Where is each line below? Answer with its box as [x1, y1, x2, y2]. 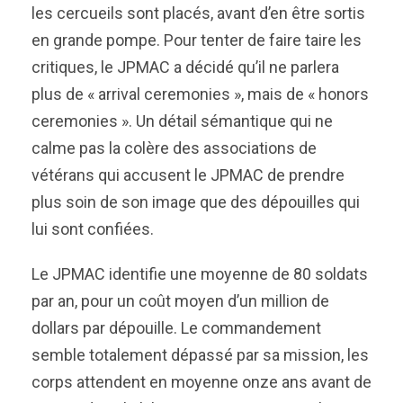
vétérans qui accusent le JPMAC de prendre [31, 166, 345, 184]
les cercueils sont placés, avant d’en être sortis [31, 4, 365, 22]
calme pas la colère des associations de [31, 139, 317, 157]
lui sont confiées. [31, 219, 154, 238]
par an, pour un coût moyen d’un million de [31, 291, 329, 310]
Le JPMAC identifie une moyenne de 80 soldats [31, 264, 368, 283]
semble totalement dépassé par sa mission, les [31, 345, 369, 364]
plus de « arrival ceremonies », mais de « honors [31, 85, 369, 103]
